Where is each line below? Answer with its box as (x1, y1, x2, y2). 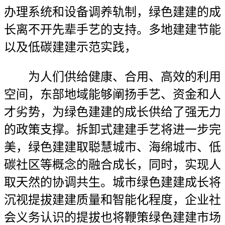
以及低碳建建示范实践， (4, 41, 137, 54)
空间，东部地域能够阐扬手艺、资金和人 (4, 88, 221, 101)
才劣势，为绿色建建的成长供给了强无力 (4, 105, 221, 119)
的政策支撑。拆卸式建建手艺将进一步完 (4, 123, 221, 136)
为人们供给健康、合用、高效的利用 (4, 70, 221, 83)
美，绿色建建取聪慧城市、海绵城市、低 (4, 141, 221, 154)
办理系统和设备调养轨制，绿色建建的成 (4, 6, 221, 19)
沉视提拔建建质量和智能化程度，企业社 (4, 193, 221, 206)
